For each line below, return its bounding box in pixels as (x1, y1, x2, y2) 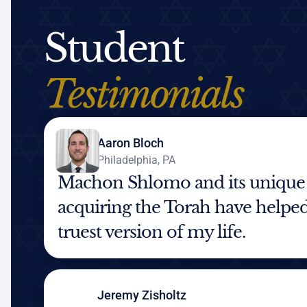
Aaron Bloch (97, 135, 164, 150)
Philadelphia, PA (97, 153, 175, 167)
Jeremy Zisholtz (97, 287, 186, 302)
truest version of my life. (58, 222, 245, 243)
